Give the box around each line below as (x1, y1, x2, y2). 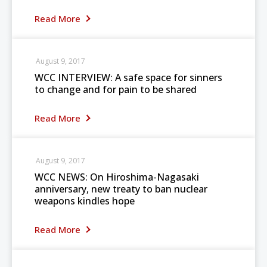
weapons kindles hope (35, 194, 135, 207)
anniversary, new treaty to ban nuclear (35, 182, 207, 195)
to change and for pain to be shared (35, 83, 197, 96)
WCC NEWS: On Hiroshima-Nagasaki (35, 170, 199, 184)
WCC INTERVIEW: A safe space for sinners (35, 71, 222, 84)
